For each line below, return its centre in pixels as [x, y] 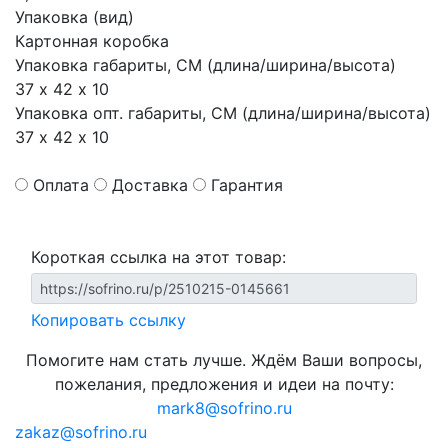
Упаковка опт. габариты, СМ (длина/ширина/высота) [223, 113]
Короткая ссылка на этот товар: [158, 257]
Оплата [61, 185]
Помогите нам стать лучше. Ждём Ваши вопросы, [224, 360]
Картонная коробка [92, 41]
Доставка [150, 185]
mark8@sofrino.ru [224, 408]
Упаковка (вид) [74, 17]
